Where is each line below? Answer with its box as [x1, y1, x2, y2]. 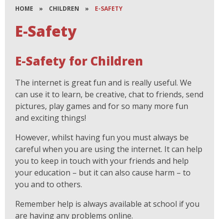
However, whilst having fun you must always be [15, 131, 189, 143]
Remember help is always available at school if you [15, 198, 200, 209]
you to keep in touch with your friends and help [15, 155, 189, 166]
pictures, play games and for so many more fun [15, 100, 189, 111]
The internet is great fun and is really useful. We [15, 77, 192, 88]
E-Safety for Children [15, 52, 144, 69]
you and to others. [15, 178, 83, 190]
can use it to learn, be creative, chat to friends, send [15, 88, 204, 100]
